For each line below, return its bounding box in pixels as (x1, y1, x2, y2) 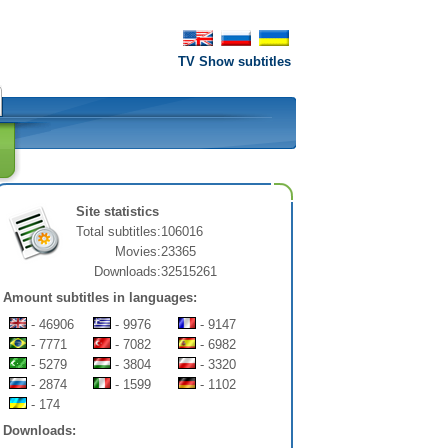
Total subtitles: (76, 224, 161, 239)
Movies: (115, 244, 161, 259)
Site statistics (76, 204, 159, 219)
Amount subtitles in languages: (3, 290, 197, 306)
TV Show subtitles (178, 54, 291, 69)
